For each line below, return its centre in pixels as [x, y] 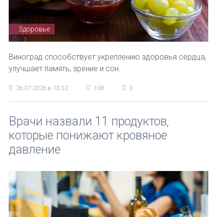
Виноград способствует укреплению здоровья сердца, [108, 57]
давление [35, 149]
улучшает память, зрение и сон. [65, 68]
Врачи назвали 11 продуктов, [89, 121]
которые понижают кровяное [88, 135]
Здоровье [34, 29]
